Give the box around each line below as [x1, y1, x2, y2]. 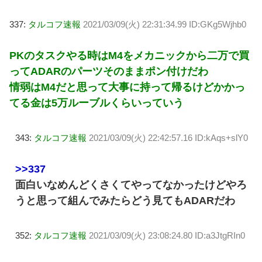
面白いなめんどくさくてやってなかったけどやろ [15, 178, 247, 191]
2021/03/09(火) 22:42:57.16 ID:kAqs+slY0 [89, 132, 248, 143]
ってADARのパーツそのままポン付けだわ [9, 65, 208, 77]
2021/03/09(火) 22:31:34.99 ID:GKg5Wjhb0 [83, 19, 246, 29]
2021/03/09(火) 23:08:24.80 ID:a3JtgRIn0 [89, 230, 245, 240]
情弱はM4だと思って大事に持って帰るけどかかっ [9, 81, 245, 93]
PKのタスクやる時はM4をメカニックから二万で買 [9, 49, 249, 61]
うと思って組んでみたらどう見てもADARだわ [15, 194, 235, 206]
